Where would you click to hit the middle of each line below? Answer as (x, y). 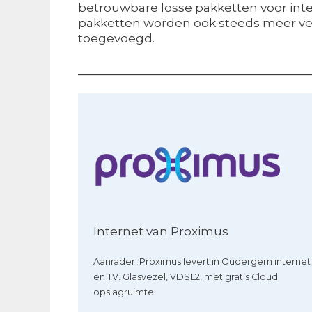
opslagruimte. (125, 292)
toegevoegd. (116, 38)
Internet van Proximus (161, 231)
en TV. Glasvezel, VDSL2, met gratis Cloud (186, 276)
